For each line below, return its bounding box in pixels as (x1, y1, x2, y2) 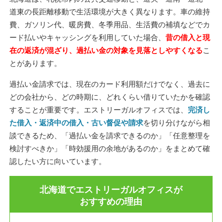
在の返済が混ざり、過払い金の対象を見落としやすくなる (9, 46, 203, 55)
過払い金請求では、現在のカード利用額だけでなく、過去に (9, 79, 210, 88)
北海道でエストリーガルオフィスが (40, 184, 182, 195)
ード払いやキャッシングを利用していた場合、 (9, 33, 166, 42)
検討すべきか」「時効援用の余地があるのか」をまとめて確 (9, 144, 210, 153)
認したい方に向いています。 (9, 157, 106, 166)
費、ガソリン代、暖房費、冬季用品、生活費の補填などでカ (9, 20, 210, 29)
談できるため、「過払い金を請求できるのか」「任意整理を (9, 131, 210, 140)
